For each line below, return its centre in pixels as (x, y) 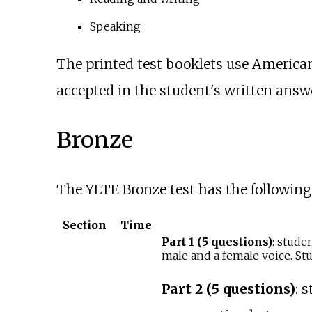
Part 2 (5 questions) (228, 289)
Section (84, 225)
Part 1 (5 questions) (217, 242)
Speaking (115, 26)
